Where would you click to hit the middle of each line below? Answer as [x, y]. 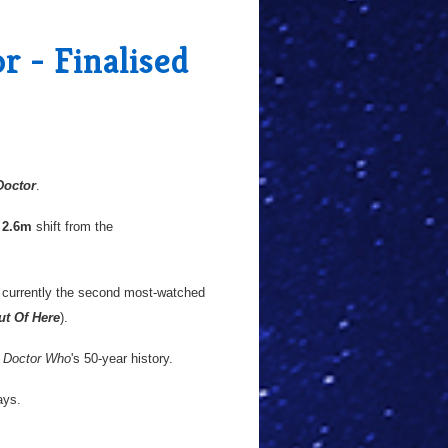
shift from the [72, 227]
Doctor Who [37, 359]
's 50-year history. [122, 359]
